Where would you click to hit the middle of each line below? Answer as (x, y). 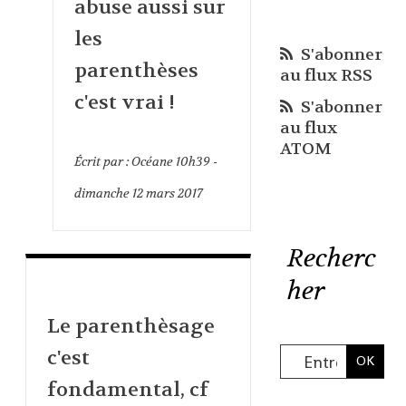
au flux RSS (326, 76)
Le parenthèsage (130, 326)
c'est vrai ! (124, 102)
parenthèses (136, 70)
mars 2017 (174, 193)
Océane (152, 161)
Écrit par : (102, 161)
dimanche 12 (108, 193)
